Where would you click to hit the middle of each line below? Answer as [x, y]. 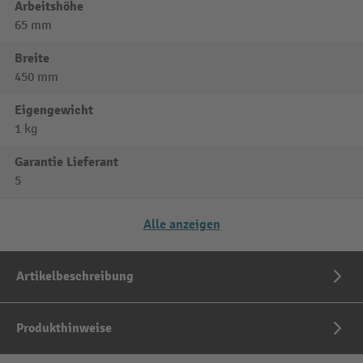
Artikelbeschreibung [75, 276]
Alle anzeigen [181, 224]
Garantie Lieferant [66, 162]
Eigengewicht [54, 110]
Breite [32, 58]
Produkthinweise [64, 328]
